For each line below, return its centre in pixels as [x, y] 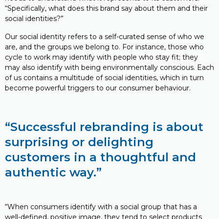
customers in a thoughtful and [100, 157]
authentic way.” [53, 172]
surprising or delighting [79, 142]
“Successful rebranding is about [104, 127]
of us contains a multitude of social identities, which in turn [104, 78]
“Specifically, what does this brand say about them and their [106, 8]
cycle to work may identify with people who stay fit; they [101, 57]
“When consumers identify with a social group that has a [101, 207]
